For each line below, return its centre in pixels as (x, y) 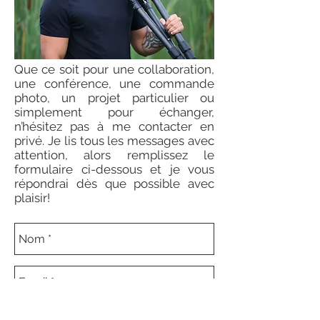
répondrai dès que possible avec (114, 184)
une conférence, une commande (114, 84)
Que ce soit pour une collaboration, (114, 69)
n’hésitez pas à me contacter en (114, 126)
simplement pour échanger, (114, 112)
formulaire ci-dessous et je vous (114, 169)
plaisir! (32, 198)
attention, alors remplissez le (114, 155)
